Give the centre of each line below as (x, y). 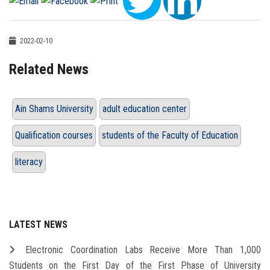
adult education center (145, 109)
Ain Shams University (54, 109)
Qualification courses (54, 136)
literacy (29, 162)
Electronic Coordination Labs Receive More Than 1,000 (143, 250)
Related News (49, 70)
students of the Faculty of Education (170, 136)
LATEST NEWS (38, 225)
